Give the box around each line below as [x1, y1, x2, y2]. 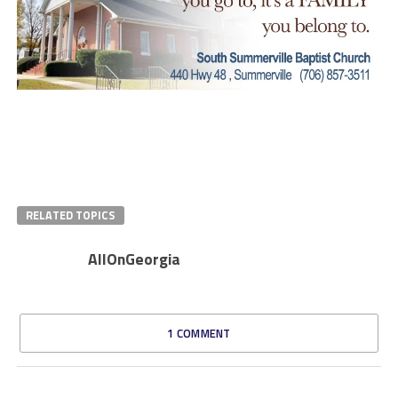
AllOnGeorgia [87, 246, 180, 271]
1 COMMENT [167, 323, 231, 342]
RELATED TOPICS [25, 205, 115, 224]
